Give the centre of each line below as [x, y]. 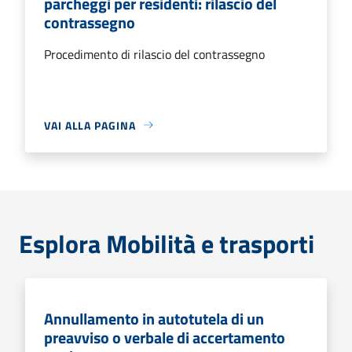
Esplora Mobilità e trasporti [167, 243]
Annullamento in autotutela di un [154, 318]
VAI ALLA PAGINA [90, 125]
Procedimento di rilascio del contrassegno [154, 54]
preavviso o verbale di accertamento [165, 337]
